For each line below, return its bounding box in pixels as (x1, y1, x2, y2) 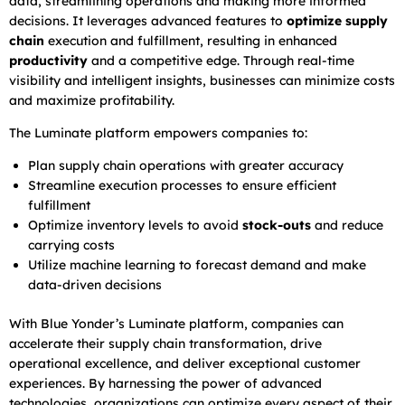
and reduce (311, 216, 383, 233)
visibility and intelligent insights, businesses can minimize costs (9, 71, 395, 89)
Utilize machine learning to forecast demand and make (28, 256, 366, 273)
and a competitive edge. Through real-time (88, 52, 354, 69)
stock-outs (242, 216, 311, 233)
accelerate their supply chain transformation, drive (9, 334, 322, 352)
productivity (9, 52, 88, 69)
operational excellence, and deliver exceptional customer (9, 354, 361, 372)
